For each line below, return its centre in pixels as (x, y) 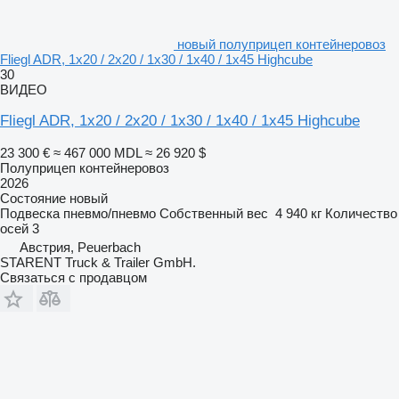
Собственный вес (214, 213)
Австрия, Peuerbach (80, 247)
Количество (361, 213)
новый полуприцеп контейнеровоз (281, 44)
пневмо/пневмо (110, 213)
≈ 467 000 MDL (98, 152)
